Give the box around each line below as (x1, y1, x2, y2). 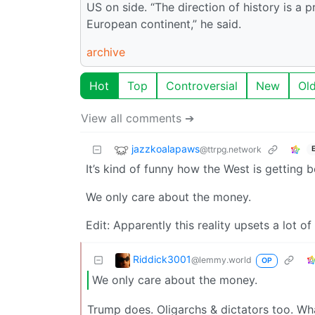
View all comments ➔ (81, 110, 194, 125)
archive (86, 44, 125, 59)
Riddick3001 (133, 252, 191, 265)
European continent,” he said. (86, 16, 241, 31)
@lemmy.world (191, 254, 252, 265)
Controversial (166, 78, 238, 93)
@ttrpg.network (200, 143, 262, 155)
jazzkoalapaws (131, 142, 200, 155)
